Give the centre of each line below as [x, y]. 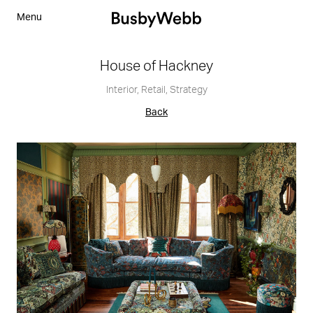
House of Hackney [156, 66]
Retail [153, 90]
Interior [121, 90]
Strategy [188, 90]
